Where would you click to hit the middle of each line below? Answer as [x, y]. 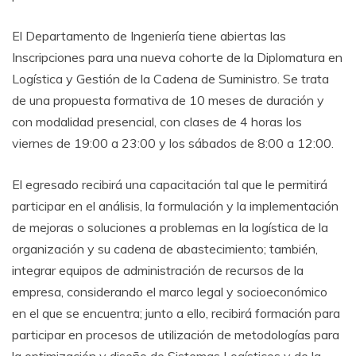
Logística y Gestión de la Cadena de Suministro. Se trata [170, 78]
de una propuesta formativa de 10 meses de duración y [168, 100]
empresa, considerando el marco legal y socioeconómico [170, 291]
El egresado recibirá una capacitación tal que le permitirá [170, 184]
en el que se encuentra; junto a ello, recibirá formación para [176, 313]
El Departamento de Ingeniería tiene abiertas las [149, 35]
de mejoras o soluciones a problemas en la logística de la [170, 227]
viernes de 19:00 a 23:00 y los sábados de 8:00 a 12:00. [173, 143]
